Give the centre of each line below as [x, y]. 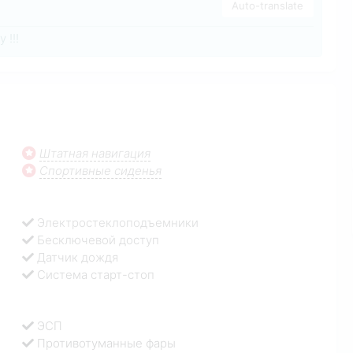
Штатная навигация [95, 154]
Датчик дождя [78, 257]
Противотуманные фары [107, 344]
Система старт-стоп [96, 274]
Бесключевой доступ [98, 240]
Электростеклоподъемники [118, 222]
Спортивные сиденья [101, 171]
